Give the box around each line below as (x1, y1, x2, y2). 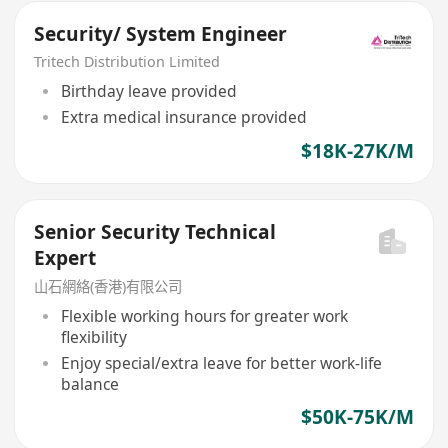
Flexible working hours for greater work (60, 304, 348, 327)
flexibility (60, 325, 127, 348)
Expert (34, 244, 97, 271)
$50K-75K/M (300, 404, 414, 431)
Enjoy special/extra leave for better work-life (60, 351, 382, 374)
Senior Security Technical (34, 218, 277, 245)
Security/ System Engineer (34, 21, 288, 48)
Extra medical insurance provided (60, 105, 307, 128)
